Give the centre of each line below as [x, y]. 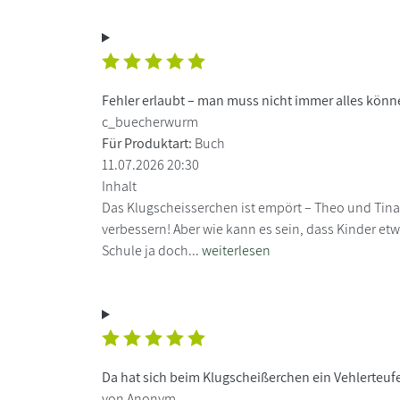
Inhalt [119, 186]
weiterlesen [236, 250]
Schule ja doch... [152, 250]
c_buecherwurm [150, 121]
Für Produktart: [147, 143]
